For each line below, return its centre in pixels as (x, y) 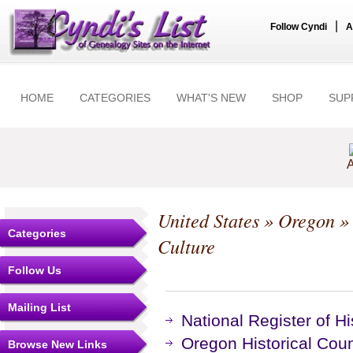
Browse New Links (58, 344)
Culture (186, 246)
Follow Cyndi (299, 27)
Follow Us (35, 270)
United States (208, 220)
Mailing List (39, 307)
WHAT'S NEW (211, 98)
